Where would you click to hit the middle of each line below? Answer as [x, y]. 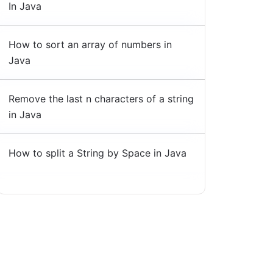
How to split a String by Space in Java [97, 153]
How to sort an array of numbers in [90, 45]
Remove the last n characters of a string [101, 99]
